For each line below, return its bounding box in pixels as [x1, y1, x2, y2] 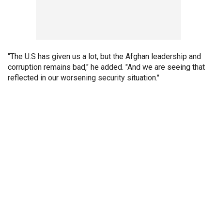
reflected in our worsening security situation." [8, 73, 159, 82]
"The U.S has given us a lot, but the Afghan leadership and [8, 51, 201, 61]
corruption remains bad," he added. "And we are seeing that [8, 62, 205, 72]
